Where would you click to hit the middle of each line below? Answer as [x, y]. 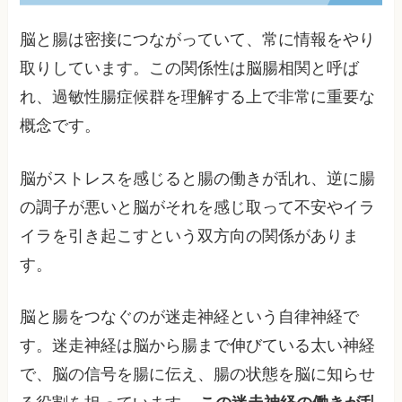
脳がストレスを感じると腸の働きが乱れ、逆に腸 [198, 178]
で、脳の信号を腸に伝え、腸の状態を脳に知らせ [198, 375]
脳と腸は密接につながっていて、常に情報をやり [198, 39]
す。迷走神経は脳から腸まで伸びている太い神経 [198, 346]
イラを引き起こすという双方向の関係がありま [190, 236]
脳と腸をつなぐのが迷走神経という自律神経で [190, 317]
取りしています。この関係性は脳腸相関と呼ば [190, 68]
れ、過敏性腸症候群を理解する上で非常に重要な [198, 96]
